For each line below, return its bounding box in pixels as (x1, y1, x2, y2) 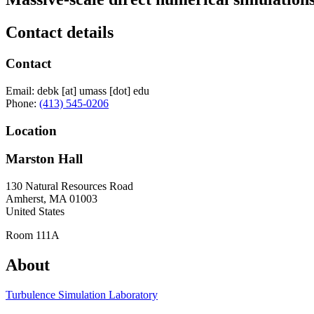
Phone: (6, 97, 36, 109)
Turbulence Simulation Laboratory (6, 288, 158, 301)
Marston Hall (6, 151, 83, 167)
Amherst (6, 193, 43, 205)
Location (6, 123, 57, 138)
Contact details (6, 23, 114, 42)
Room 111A (6, 229, 60, 242)
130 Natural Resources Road (6, 180, 133, 193)
